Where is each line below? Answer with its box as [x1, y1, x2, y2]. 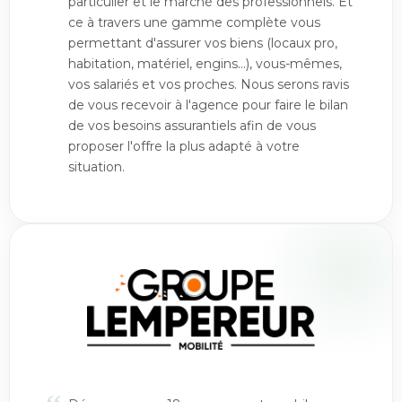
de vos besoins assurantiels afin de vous [68, 118, 316, 134]
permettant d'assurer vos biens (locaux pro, [68, 35, 337, 51]
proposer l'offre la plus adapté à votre [68, 138, 300, 154]
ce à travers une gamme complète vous [68, 14, 320, 31]
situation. [68, 159, 125, 175]
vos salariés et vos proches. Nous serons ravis [68, 76, 349, 92]
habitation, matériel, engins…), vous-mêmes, [68, 56, 342, 72]
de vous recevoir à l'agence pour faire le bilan [68, 97, 348, 113]
